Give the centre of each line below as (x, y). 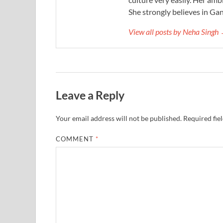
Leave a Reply (90, 95)
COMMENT (76, 139)
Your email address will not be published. (119, 118)
